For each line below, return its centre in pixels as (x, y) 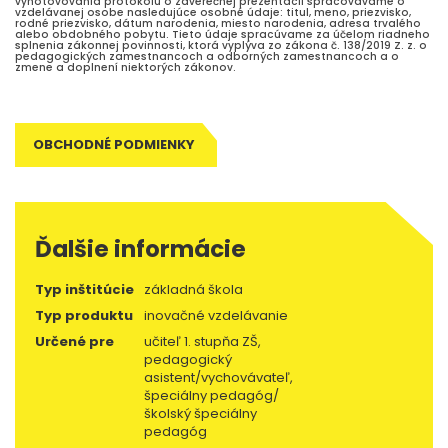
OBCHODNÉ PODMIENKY (114, 145)
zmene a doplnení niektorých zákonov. (127, 68)
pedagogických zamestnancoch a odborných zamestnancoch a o (207, 57)
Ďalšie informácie (140, 249)
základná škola (193, 290)
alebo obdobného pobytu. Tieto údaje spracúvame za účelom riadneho (222, 35)
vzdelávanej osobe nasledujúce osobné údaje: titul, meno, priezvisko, (213, 13)
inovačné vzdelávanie (216, 316)
